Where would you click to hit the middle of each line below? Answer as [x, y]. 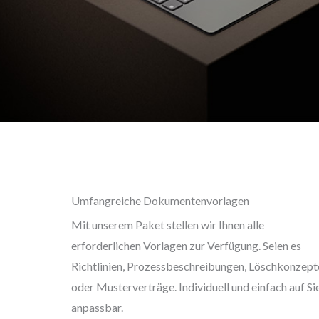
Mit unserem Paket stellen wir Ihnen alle [168, 224]
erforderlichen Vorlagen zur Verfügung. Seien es [186, 245]
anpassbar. [97, 307]
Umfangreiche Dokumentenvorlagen [160, 200]
